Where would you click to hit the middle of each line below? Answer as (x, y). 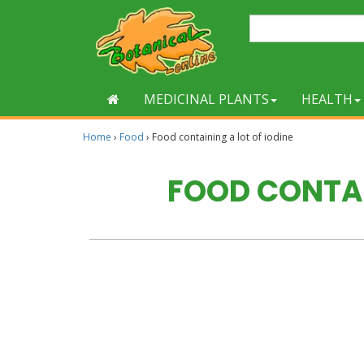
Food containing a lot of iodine (223, 137)
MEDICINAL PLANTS (206, 99)
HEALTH (327, 99)
